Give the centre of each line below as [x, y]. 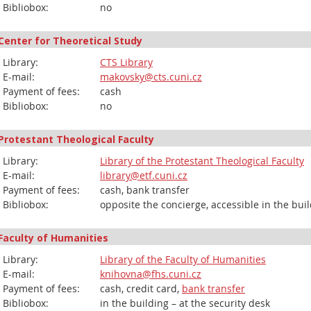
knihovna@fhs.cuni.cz [151, 274]
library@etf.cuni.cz [144, 175]
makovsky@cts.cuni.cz [151, 77]
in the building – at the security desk [185, 303]
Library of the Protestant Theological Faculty [202, 161]
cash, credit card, [141, 288]
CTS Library [126, 62]
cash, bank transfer [145, 190]
